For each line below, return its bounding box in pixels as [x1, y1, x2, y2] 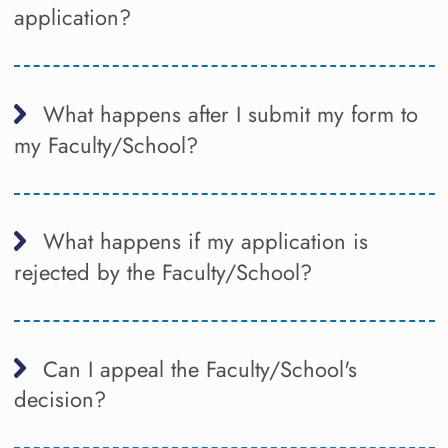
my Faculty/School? [13, 128, 198, 161]
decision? [13, 383, 106, 416]
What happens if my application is [42, 225, 368, 258]
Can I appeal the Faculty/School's [42, 352, 357, 385]
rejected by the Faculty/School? [13, 256, 312, 289]
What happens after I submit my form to [42, 97, 418, 130]
